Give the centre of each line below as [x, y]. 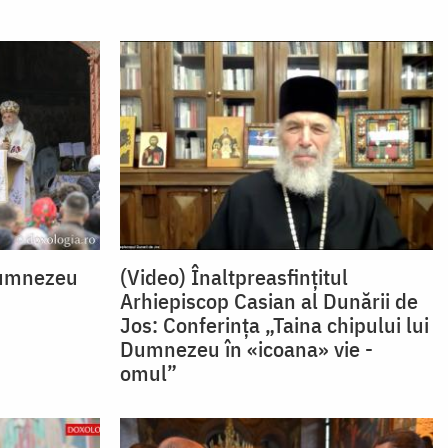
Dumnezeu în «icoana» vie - [246, 349]
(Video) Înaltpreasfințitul [233, 277]
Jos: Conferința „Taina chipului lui [274, 325]
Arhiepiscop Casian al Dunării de [268, 301]
